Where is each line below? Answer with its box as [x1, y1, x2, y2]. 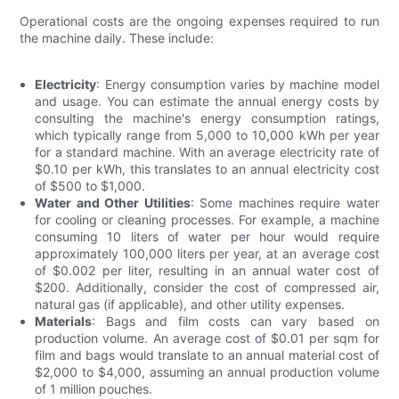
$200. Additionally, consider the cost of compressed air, [35, 279, 379, 295]
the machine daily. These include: [20, 29, 215, 45]
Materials [35, 313, 93, 329]
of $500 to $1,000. [35, 177, 146, 193]
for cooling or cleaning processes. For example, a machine [35, 211, 379, 227]
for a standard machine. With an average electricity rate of [35, 143, 379, 159]
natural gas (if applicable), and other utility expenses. [35, 296, 346, 312]
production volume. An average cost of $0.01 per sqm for [35, 330, 379, 346]
